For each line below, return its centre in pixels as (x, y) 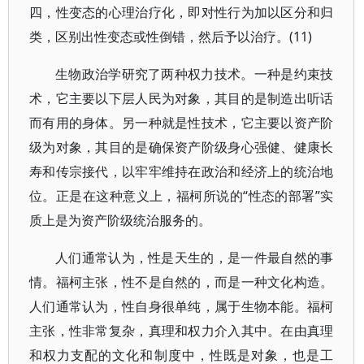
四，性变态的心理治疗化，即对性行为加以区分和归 (182, 12)
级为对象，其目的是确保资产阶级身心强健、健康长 (182, 147)
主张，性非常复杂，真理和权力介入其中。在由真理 (182, 331)
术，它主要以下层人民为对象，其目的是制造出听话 (182, 98)
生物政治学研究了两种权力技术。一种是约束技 (195, 74)
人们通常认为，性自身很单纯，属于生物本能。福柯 (182, 306)
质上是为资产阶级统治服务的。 (120, 220)
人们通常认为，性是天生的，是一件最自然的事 (195, 258)
